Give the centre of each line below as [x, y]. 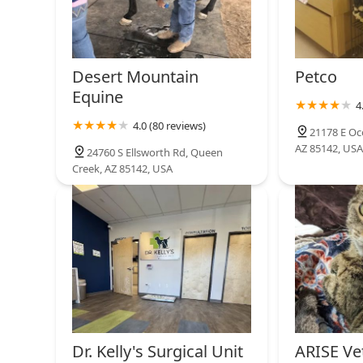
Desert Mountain [135, 76]
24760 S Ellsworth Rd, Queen [155, 152]
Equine [98, 96]
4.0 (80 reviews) [169, 125]
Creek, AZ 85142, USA [122, 168]
